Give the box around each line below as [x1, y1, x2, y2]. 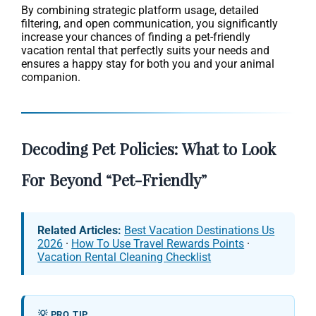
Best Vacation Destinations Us [124, 223, 275, 237]
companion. [21, 70, 80, 84]
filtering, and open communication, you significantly [21, 16, 278, 30]
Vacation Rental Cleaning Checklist [37, 250, 212, 264]
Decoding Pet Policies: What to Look [21, 138, 276, 159]
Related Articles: [37, 223, 122, 237]
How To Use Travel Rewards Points [71, 236, 245, 250]
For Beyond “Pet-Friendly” [21, 169, 207, 190]
